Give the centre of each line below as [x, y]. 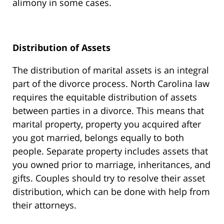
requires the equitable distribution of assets [105, 97]
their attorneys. [44, 205]
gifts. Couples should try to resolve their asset [109, 178]
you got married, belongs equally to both [98, 138]
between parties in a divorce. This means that [108, 111]
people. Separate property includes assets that [110, 151]
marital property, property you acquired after [107, 124]
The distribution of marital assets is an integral [111, 70]
